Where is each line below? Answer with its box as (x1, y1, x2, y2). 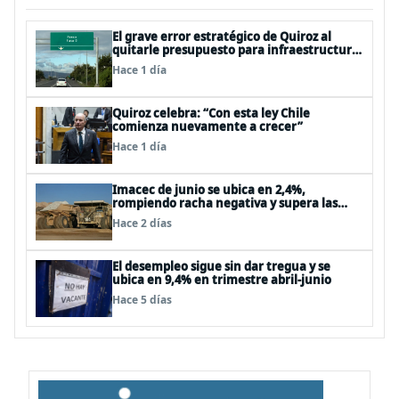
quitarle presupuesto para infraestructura (112, 42, 359, 58)
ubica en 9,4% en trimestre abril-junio (112, 272, 331, 288)
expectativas (112, 208, 187, 224)
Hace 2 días (112, 216, 172, 231)
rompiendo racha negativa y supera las (112, 195, 338, 211)
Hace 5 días (112, 292, 172, 307)
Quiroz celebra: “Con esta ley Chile (112, 105, 310, 121)
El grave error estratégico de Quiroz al (112, 28, 331, 45)
